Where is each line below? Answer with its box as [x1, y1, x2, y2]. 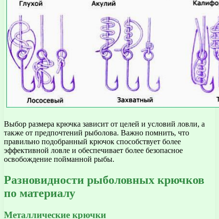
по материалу [4, 187, 75, 200]
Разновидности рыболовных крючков [4, 174, 204, 187]
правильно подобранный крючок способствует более [4, 137, 181, 146]
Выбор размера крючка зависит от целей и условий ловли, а [4, 120, 205, 129]
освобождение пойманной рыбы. [4, 155, 114, 164]
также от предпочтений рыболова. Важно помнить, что [4, 129, 189, 137]
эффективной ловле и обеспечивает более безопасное [4, 146, 183, 155]
